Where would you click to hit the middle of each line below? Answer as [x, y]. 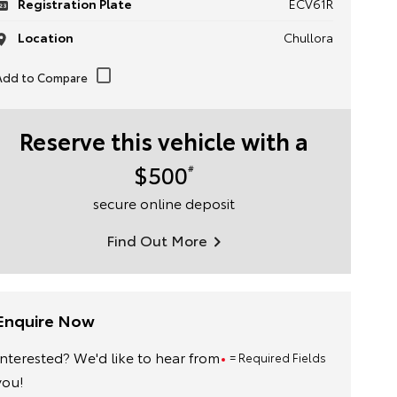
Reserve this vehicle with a [163, 140]
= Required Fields [277, 357]
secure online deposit [163, 202]
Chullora [308, 37]
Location [44, 37]
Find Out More [157, 240]
